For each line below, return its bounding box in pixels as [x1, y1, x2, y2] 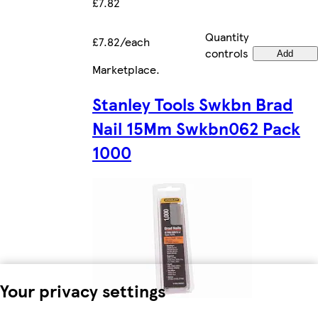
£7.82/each [92, 33, 150, 50]
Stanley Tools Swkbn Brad [92, 91, 293, 116]
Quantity [205, 28, 248, 45]
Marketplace [92, 60, 156, 77]
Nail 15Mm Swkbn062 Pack [92, 115, 300, 140]
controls [205, 44, 248, 61]
